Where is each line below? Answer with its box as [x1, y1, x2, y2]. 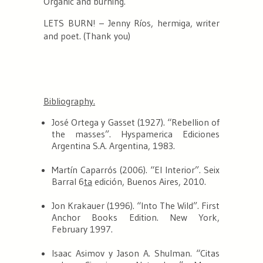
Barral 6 [52, 175, 84, 187]
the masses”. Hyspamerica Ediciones [52, 127, 220, 140]
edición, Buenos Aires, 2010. [92, 175, 206, 187]
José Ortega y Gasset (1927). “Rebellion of [52, 116, 220, 128]
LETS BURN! [43, 16, 99, 29]
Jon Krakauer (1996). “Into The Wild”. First [52, 199, 220, 211]
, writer [190, 16, 220, 29]
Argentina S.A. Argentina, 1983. [52, 139, 175, 151]
